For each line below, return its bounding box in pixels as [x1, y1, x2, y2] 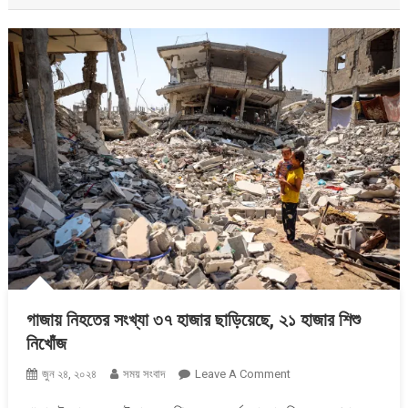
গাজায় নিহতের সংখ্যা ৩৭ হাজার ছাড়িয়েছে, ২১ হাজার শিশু [25, 308, 361, 331]
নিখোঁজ [25, 331, 66, 354]
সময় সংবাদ [122, 366, 165, 381]
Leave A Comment [194, 366, 291, 381]
